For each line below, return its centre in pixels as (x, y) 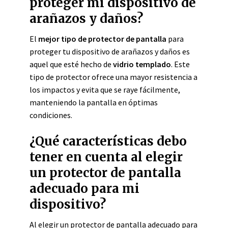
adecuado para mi (84, 189)
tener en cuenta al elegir (106, 157)
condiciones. (51, 115)
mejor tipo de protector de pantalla (102, 39)
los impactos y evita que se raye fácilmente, (105, 90)
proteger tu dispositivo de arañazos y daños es (110, 51)
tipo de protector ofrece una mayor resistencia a (113, 77)
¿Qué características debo (108, 141)
